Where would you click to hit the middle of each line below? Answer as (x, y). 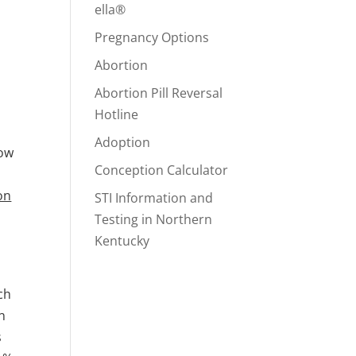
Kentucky (122, 241)
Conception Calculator (162, 170)
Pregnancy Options (152, 37)
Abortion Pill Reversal (159, 93)
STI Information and (154, 198)
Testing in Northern (154, 219)
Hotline (117, 114)
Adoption (123, 142)
